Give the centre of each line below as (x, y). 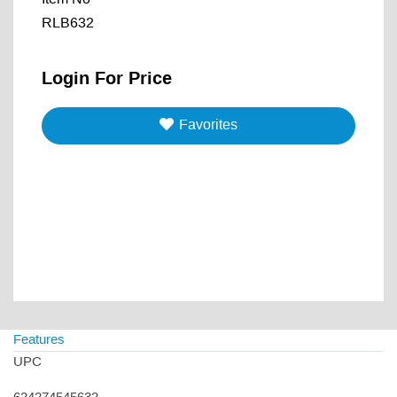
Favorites (208, 125)
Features (39, 341)
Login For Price (107, 79)
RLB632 (68, 23)
